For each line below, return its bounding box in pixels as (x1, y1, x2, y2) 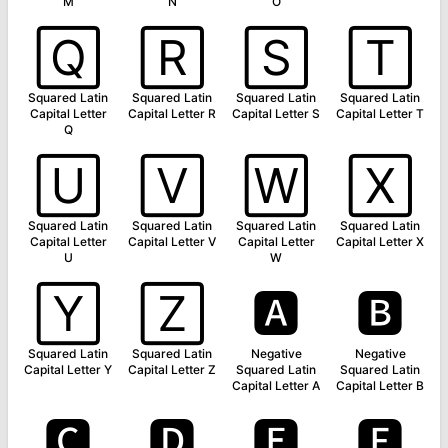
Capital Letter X (336, 234, 424, 249)
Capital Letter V (128, 234, 216, 249)
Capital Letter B (336, 378, 424, 393)
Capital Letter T (336, 106, 424, 121)
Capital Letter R (128, 106, 216, 121)
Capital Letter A (232, 378, 320, 393)
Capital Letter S (232, 106, 320, 121)
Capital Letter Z (128, 362, 216, 377)
